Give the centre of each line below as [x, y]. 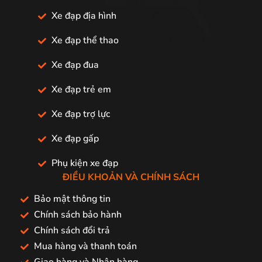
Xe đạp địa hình [84, 16]
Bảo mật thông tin [72, 199]
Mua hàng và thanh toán [85, 247]
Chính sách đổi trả [72, 231]
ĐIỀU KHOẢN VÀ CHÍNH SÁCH [131, 177]
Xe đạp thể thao [85, 41]
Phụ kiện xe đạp [85, 163]
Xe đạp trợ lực [80, 114]
